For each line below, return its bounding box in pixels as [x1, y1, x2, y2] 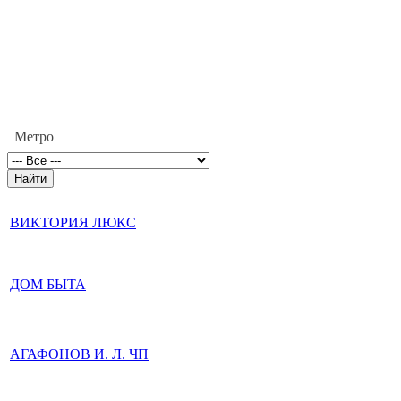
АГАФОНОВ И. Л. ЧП [10, 346, 149, 362]
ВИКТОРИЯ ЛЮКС [10, 215, 136, 230]
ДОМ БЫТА [10, 277, 86, 292]
